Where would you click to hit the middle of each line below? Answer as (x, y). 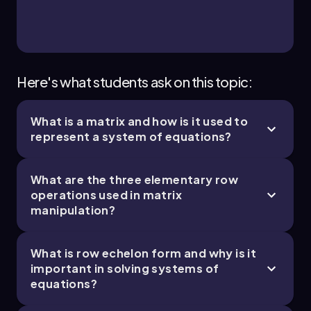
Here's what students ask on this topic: (135, 82)
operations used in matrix (106, 195)
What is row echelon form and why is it (144, 253)
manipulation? (73, 210)
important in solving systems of (125, 269)
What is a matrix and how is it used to (140, 121)
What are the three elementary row (135, 180)
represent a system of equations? (131, 137)
